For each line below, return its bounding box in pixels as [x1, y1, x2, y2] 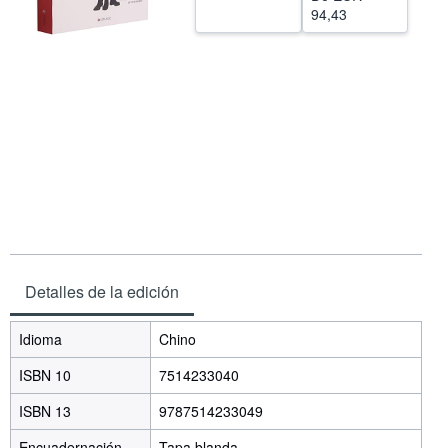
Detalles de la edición [25, 280, 179, 303]
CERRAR [192, 48, 250, 68]
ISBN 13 [19, 401, 75, 421]
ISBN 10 [19, 365, 75, 385]
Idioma [19, 329, 62, 349]
